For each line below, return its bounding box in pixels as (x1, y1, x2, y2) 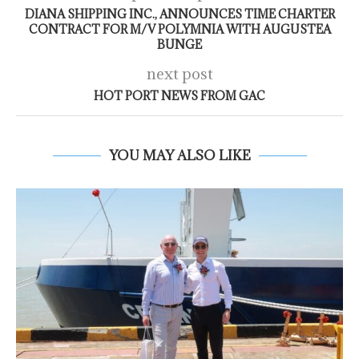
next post (146, 64, 213, 84)
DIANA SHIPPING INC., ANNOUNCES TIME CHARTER (24, 6, 335, 22)
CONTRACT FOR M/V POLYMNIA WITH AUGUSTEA (28, 22, 331, 38)
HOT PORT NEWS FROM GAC (94, 88, 265, 104)
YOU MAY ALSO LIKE (108, 147, 251, 165)
